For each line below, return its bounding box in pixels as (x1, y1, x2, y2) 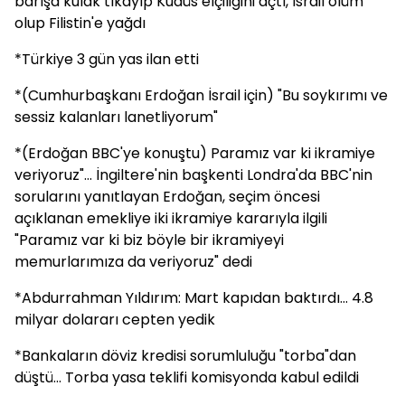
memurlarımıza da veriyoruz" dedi (14, 251, 252, 272)
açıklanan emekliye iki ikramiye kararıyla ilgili (14, 208, 327, 229)
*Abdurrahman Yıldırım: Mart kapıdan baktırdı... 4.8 (14, 287, 373, 308)
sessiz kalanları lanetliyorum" (14, 107, 218, 127)
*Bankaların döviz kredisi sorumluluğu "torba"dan (14, 345, 356, 366)
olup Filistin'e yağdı (14, 13, 146, 33)
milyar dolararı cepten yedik (14, 309, 215, 330)
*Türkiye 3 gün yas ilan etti (14, 49, 199, 70)
